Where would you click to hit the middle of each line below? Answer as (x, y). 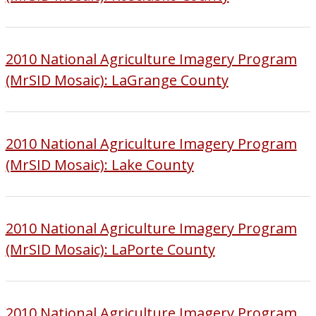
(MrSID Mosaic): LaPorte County (110, 249)
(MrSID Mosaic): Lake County (99, 164)
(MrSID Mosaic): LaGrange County (117, 80)
